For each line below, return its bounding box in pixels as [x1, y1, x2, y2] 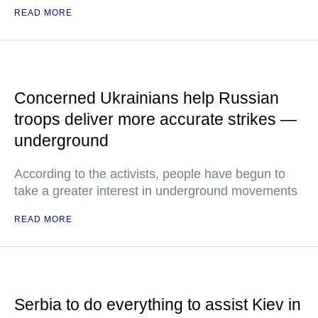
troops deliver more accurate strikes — [14, 110, 297, 129]
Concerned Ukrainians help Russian [14, 89, 279, 108]
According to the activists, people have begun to [14, 167, 285, 182]
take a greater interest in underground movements [14, 184, 297, 199]
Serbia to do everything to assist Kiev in [14, 295, 301, 314]
